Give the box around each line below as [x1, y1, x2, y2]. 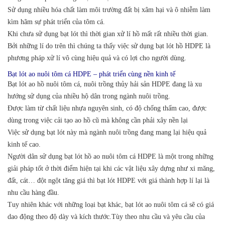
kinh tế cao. [8, 141, 41, 149]
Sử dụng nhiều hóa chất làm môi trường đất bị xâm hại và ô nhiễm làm [8, 6, 210, 14]
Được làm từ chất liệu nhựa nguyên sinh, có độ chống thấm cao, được [8, 104, 206, 113]
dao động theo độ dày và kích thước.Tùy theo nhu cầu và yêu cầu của [8, 213, 205, 221]
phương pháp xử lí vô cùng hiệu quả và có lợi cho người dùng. [8, 54, 186, 62]
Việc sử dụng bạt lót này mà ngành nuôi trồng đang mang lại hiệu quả [8, 129, 206, 137]
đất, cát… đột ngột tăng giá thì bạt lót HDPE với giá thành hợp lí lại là [8, 177, 209, 185]
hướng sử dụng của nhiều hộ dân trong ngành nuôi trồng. [8, 92, 170, 100]
